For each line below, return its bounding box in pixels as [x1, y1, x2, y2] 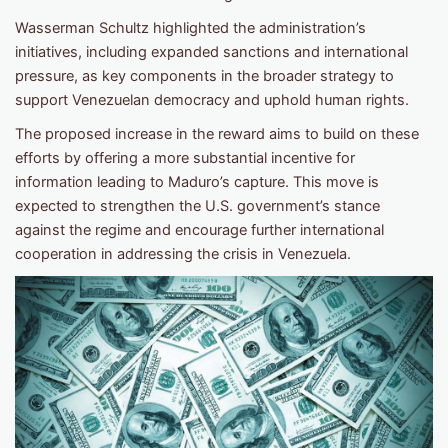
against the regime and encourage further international [15, 221, 384, 240]
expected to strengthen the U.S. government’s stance [15, 197, 380, 216]
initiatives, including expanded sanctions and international [15, 43, 408, 62]
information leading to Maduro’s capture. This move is [15, 173, 379, 192]
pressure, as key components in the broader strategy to [15, 67, 394, 86]
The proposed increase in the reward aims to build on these [15, 125, 419, 144]
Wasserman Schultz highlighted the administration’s [15, 19, 366, 38]
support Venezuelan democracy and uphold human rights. [15, 91, 409, 110]
